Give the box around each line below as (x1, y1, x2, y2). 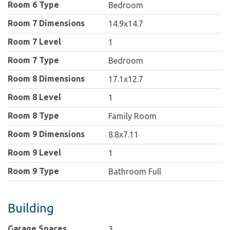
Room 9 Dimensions (8, 129, 85, 139)
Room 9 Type (8, 166, 59, 176)
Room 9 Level (8, 148, 61, 158)
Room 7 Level (8, 37, 61, 47)
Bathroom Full (108, 167, 162, 177)
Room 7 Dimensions (8, 18, 85, 28)
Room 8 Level (8, 92, 61, 102)
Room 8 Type (8, 111, 59, 121)
